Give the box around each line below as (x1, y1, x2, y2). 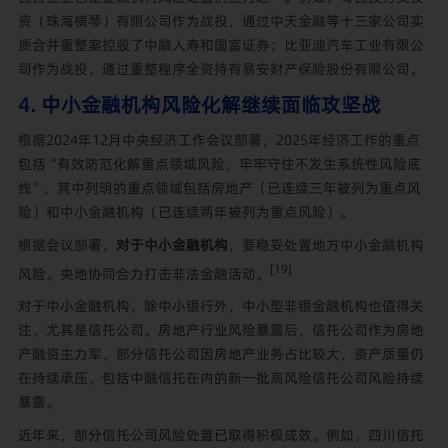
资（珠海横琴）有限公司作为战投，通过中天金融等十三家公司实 (17, 10, 424, 31)
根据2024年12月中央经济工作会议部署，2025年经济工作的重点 (17, 130, 420, 151)
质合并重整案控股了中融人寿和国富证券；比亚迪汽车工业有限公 (17, 34, 424, 55)
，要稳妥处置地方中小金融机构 (227, 234, 424, 255)
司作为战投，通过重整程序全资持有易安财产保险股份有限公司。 (17, 58, 424, 79)
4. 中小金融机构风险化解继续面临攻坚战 (17, 90, 381, 119)
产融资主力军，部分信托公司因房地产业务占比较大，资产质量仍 (17, 344, 424, 365)
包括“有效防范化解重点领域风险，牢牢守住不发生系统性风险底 (17, 154, 421, 175)
